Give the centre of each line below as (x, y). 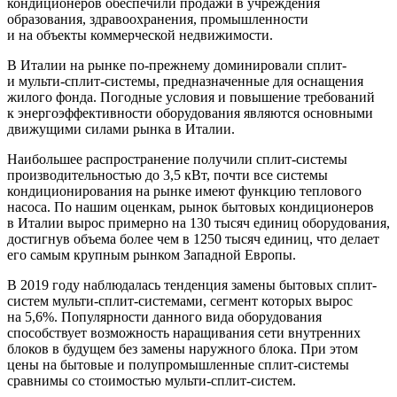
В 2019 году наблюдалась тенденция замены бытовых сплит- (192, 284)
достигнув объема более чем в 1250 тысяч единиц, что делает (193, 238)
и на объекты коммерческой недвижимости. (140, 35)
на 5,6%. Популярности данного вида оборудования (164, 316)
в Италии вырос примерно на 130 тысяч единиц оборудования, (198, 222)
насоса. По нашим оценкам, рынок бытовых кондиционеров (191, 206)
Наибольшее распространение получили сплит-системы (177, 159)
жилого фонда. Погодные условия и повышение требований (191, 97)
